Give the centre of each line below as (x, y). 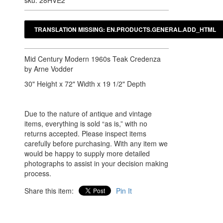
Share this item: (49, 191)
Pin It (124, 191)
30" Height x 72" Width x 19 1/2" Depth (86, 84)
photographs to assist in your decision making (96, 163)
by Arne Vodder (49, 69)
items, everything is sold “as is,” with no (86, 123)
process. (38, 173)
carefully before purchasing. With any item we (96, 143)
